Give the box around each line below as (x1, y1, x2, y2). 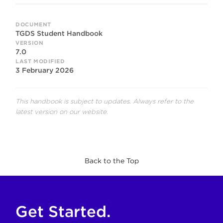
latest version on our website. (15, 108, 109, 115)
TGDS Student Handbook (15, 29, 103, 37)
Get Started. (15, 202, 111, 222)
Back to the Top (84, 157, 139, 165)
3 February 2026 (15, 66, 74, 74)
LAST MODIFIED (15, 57, 65, 65)
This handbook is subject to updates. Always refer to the (15, 97, 194, 105)
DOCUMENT (15, 20, 51, 28)
